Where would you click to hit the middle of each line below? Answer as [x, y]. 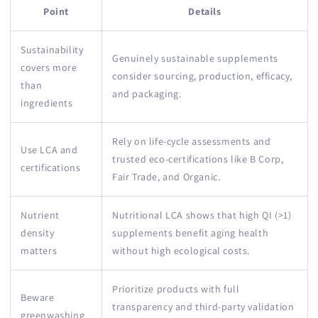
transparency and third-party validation [203, 306]
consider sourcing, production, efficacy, [203, 76]
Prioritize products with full [176, 289]
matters [39, 250]
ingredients [47, 103]
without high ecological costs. [181, 250]
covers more [49, 67]
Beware [38, 297]
